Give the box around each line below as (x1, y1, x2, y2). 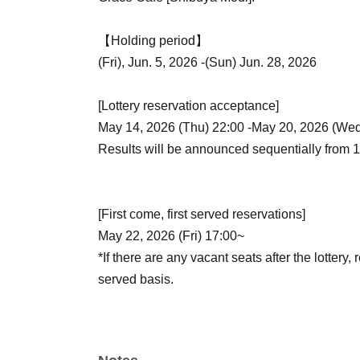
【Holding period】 (98, 34, 208, 47)
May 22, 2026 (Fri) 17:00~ (98, 229, 244, 243)
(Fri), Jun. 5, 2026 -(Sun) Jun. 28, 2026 (98, 55, 317, 69)
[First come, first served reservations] (98, 207, 305, 221)
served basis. (98, 272, 174, 286)
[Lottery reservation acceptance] (98, 99, 279, 112)
